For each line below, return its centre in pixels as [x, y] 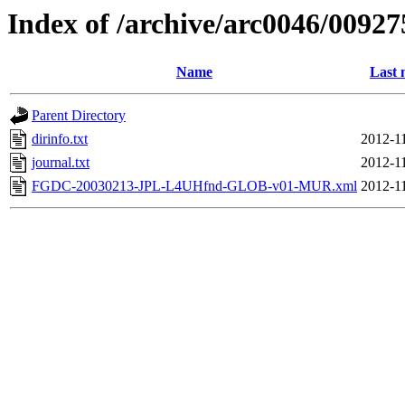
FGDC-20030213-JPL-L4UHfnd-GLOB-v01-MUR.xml [194, 186]
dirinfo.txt [60, 139]
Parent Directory [79, 116]
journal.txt [61, 163]
